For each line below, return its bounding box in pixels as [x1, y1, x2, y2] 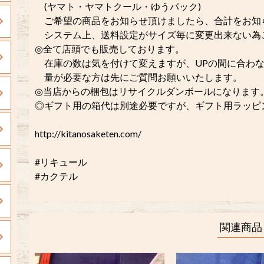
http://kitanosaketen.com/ [35, 128, 141, 139]
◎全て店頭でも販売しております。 [35, 43, 184, 54]
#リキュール [35, 156, 87, 167]
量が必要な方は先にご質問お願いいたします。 [35, 71, 242, 82]
